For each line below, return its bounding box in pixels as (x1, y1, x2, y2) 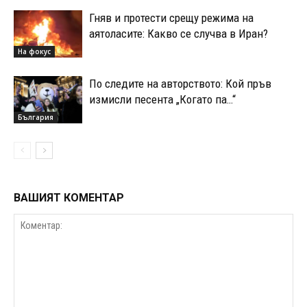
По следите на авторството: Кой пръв (89, 77, 271, 90)
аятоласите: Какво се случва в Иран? (89, 27, 268, 40)
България (18, 112, 53, 122)
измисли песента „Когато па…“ (89, 93, 236, 106)
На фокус (18, 46, 51, 56)
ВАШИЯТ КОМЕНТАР (14, 191, 124, 204)
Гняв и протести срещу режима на (89, 11, 254, 25)
